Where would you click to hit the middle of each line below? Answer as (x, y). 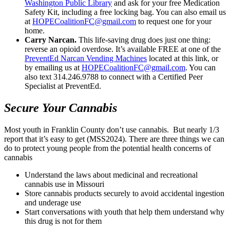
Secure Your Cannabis (61, 108)
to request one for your (174, 22)
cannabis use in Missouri (64, 184)
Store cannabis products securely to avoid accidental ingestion (124, 194)
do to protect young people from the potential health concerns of (108, 148)
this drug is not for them (63, 221)
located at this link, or (183, 59)
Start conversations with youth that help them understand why (124, 212)
